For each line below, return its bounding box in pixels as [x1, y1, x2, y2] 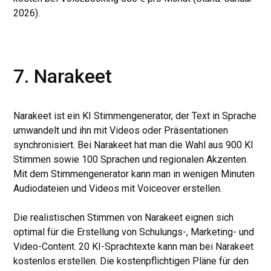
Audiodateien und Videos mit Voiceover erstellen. [13, 183, 223, 194]
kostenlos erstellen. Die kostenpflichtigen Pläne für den [13, 255, 249, 267]
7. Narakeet [13, 65, 113, 88]
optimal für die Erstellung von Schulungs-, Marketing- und [13, 226, 255, 238]
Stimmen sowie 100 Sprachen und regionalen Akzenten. [13, 154, 249, 165]
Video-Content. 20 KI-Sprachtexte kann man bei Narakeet [13, 241, 254, 252]
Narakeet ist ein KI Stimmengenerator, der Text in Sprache [13, 110, 257, 122]
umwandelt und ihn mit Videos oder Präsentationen [13, 125, 229, 136]
